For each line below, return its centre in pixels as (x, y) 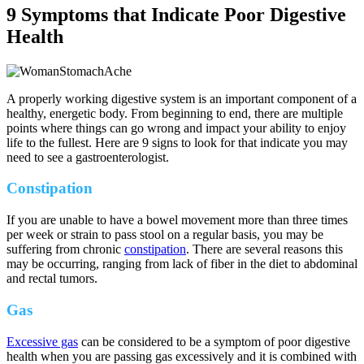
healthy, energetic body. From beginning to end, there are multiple (175, 113)
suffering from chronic (65, 249)
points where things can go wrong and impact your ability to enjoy (176, 128)
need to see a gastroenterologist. (88, 157)
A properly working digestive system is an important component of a (182, 98)
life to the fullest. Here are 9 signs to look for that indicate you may (177, 142)
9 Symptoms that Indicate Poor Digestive (176, 14)
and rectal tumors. (52, 279)
